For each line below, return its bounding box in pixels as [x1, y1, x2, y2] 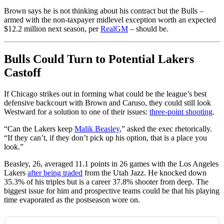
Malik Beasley [74, 124, 119, 133]
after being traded [27, 168, 82, 177]
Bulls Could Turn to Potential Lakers [4, 52, 194, 66]
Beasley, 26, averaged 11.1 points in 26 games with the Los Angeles [4, 159, 218, 168]
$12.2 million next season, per [4, 24, 100, 33]
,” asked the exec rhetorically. [119, 124, 212, 133]
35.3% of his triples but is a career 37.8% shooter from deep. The [4, 177, 208, 186]
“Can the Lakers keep [4, 124, 74, 133]
